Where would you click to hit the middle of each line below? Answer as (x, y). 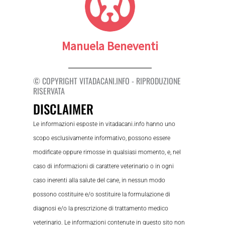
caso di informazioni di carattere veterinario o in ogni (104, 166)
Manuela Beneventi (110, 46)
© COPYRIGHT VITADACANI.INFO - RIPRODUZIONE (107, 81)
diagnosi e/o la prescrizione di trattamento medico (101, 208)
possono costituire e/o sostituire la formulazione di (102, 194)
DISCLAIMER (64, 108)
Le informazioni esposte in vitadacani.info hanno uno (104, 124)
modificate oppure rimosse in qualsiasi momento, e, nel (107, 152)
